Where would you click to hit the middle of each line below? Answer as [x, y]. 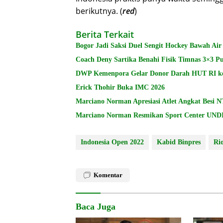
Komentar [108, 175]
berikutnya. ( [99, 11]
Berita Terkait [105, 35]
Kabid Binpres [179, 142]
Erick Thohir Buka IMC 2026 [120, 88]
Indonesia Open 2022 [112, 142]
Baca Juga [96, 207]
